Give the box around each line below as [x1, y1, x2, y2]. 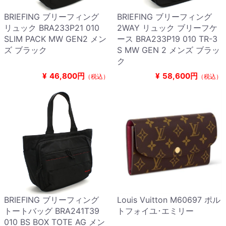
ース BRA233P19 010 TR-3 [117, 34, 217, 44]
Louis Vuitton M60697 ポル [117, 195, 220, 205]
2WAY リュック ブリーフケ [117, 23, 217, 33]
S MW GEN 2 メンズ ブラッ [117, 45, 220, 55]
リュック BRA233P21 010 [4, 23, 99, 33]
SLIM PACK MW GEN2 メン [4, 34, 106, 44]
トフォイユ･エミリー [117, 206, 194, 216]
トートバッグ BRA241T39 [4, 206, 99, 216]
